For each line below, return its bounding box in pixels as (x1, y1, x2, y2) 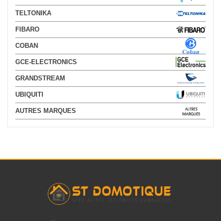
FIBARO (15, 26, 39, 33)
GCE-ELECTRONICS (15, 58, 77, 66)
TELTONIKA (15, 9, 51, 17)
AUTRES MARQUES (15, 107, 76, 114)
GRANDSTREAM (15, 74, 65, 82)
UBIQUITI (15, 91, 43, 98)
